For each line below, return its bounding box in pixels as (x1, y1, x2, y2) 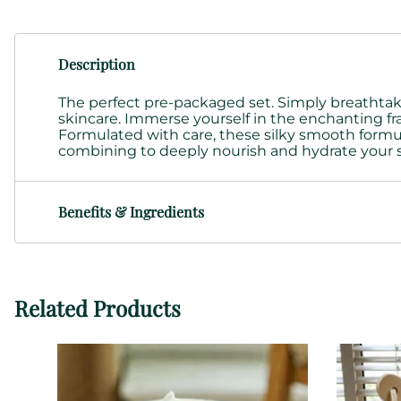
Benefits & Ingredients (58, 201, 204, 221)
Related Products (14, 294, 181, 323)
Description (58, 54, 135, 73)
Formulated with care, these (58, 125, 264, 143)
